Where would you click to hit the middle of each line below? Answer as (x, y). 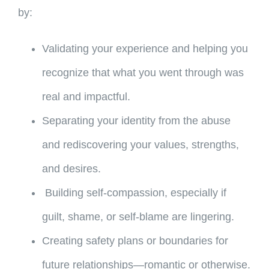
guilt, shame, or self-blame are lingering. (138, 217)
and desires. (71, 169)
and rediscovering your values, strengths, (140, 145)
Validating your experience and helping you (145, 49)
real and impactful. (86, 97)
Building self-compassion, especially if (134, 193)
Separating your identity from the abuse (136, 121)
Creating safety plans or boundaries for (135, 241)
